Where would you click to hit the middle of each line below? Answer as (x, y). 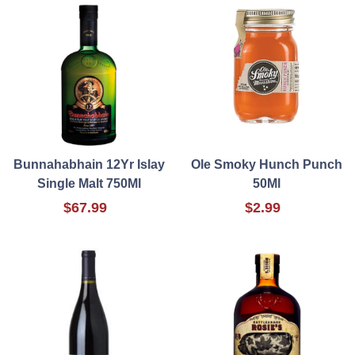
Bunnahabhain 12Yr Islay (89, 165)
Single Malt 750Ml (89, 184)
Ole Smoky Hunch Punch (266, 165)
